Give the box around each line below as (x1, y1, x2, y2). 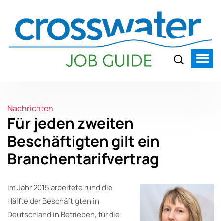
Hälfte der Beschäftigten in (7, 195, 99, 206)
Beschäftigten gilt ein (7, 130, 160, 151)
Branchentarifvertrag (7, 148, 159, 169)
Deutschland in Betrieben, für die (7, 209, 120, 220)
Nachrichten (7, 102, 53, 113)
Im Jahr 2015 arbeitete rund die (7, 182, 112, 193)
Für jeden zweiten (7, 112, 134, 133)
